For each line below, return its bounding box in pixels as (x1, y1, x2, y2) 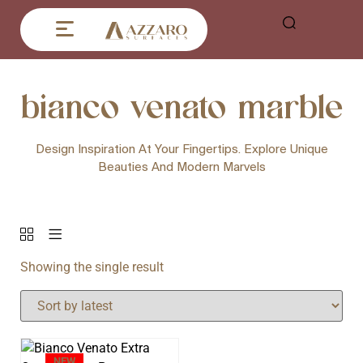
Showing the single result (20, 259, 164, 275)
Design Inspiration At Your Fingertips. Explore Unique (35, 142, 328, 156)
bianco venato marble (20, 85, 343, 126)
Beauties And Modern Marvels (97, 160, 266, 173)
